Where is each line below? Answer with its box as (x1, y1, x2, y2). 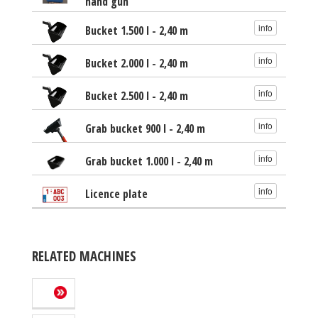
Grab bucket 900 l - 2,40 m (84, 120, 205, 136)
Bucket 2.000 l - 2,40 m (84, 55, 188, 71)
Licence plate (84, 185, 148, 202)
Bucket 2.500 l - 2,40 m (84, 87, 188, 104)
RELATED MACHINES (32, 246, 136, 265)
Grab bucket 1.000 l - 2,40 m (84, 153, 213, 169)
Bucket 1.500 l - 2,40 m (84, 22, 188, 38)
